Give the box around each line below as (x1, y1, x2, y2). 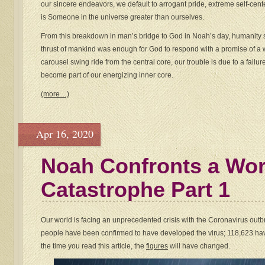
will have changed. (168, 242, 230, 251)
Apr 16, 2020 (36, 127, 93, 141)
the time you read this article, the (41, 242, 146, 251)
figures (146, 242, 168, 251)
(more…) (41, 90, 69, 99)
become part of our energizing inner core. (41, 71, 173, 80)
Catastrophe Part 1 (41, 177, 230, 202)
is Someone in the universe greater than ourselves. (41, 13, 204, 22)
